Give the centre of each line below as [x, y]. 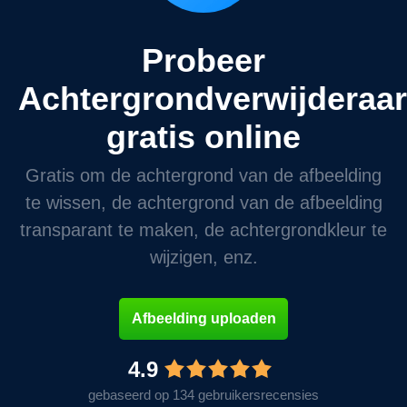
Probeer [203, 60]
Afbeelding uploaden [203, 318]
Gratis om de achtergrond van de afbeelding [203, 175]
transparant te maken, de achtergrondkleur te [203, 229]
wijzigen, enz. [203, 257]
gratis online [203, 136]
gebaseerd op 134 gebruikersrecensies [203, 394]
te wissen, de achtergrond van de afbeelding [203, 202]
